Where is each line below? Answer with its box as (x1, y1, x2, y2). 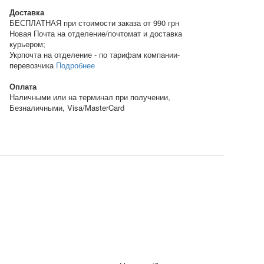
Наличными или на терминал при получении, (9, 91, 170, 103)
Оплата (9, 80, 37, 92)
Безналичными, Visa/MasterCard (9, 101, 124, 113)
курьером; (9, 38, 45, 49)
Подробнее (56, 59, 95, 71)
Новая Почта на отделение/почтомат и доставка (9, 27, 182, 39)
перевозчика (9, 59, 56, 71)
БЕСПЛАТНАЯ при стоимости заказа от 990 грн (9, 16, 179, 28)
